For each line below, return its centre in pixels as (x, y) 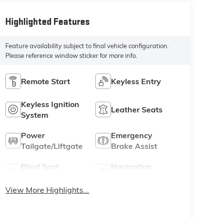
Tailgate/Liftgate (52, 146)
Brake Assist (134, 146)
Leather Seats (137, 110)
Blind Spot (40, 167)
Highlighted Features (48, 22)
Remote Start (46, 82)
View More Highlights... (47, 190)
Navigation (132, 167)
